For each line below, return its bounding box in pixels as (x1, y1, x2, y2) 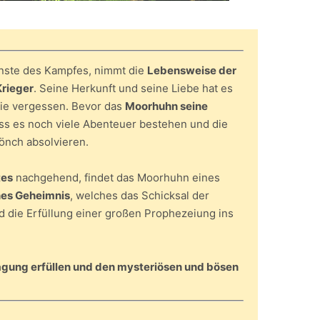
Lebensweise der (147, 64, 236, 78)
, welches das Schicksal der (70, 189, 209, 203)
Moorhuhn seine (125, 99, 208, 114)
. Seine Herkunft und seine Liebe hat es (34, 81, 233, 96)
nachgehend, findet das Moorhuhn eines (13, 171, 220, 185)
